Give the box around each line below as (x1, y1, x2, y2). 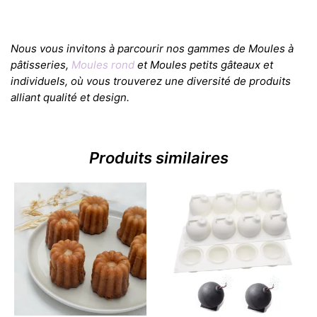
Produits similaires (88, 149, 229, 168)
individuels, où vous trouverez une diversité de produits (11, 74, 291, 88)
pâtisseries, (11, 58, 71, 72)
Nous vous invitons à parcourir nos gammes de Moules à (11, 42, 294, 56)
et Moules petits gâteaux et (134, 58, 273, 72)
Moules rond (71, 58, 134, 72)
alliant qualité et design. (11, 91, 129, 105)
